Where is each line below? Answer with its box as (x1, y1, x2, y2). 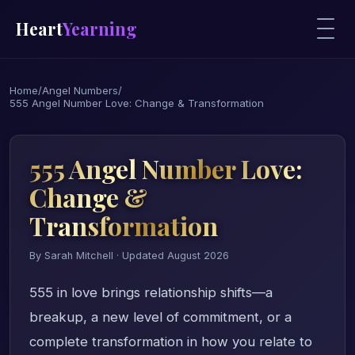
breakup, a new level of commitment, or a (29, 308, 292, 325)
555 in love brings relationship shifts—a (29, 284, 273, 300)
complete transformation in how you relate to (29, 333, 312, 349)
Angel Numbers (42, 83, 118, 97)
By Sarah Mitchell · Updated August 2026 (29, 249, 229, 261)
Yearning (63, 17, 137, 40)
